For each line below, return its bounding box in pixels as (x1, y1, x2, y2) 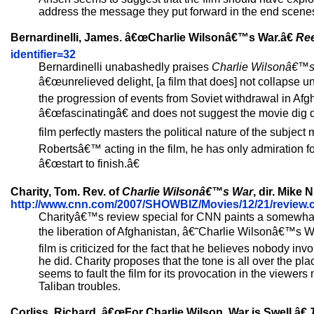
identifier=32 (11, 48, 76, 60)
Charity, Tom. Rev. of (11, 186, 122, 198)
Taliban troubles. (39, 280, 121, 292)
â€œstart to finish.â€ (39, 158, 139, 170)
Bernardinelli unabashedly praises (39, 61, 212, 73)
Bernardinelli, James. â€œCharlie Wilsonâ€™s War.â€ (11, 32, 296, 43)
